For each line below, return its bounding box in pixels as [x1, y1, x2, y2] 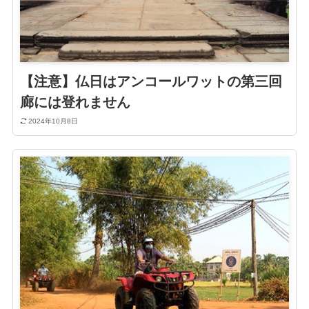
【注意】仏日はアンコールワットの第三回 [19, 74, 282, 90]
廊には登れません [19, 94, 130, 110]
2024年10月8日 [28, 117, 79, 125]
